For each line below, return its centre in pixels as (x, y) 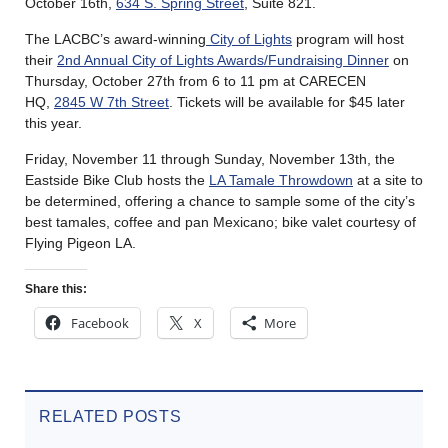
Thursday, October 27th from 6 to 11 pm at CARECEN (195, 80)
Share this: (56, 288)
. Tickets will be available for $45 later (287, 101)
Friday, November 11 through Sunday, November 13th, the (210, 158)
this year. (53, 122)
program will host (348, 38)
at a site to (388, 179)
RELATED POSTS (110, 416)
